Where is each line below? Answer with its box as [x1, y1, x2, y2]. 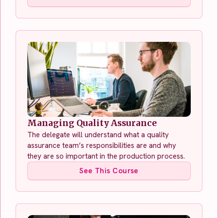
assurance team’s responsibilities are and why [27, 140, 176, 150]
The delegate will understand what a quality [27, 129, 169, 140]
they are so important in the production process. [27, 151, 187, 161]
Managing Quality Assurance [27, 117, 157, 128]
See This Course [79, 165, 139, 176]
